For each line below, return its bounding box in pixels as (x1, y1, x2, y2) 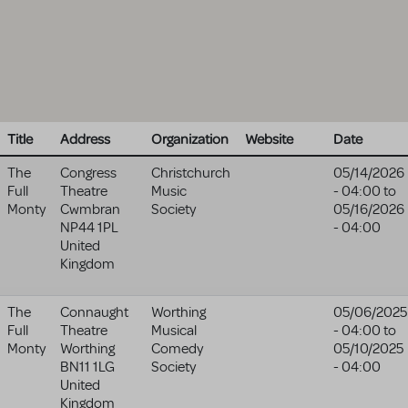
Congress (60, 164, 117, 182)
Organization (151, 129, 229, 148)
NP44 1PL (60, 219, 118, 237)
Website (245, 129, 293, 148)
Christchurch (151, 164, 230, 182)
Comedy (151, 340, 203, 358)
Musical (151, 321, 197, 340)
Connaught (60, 303, 128, 321)
